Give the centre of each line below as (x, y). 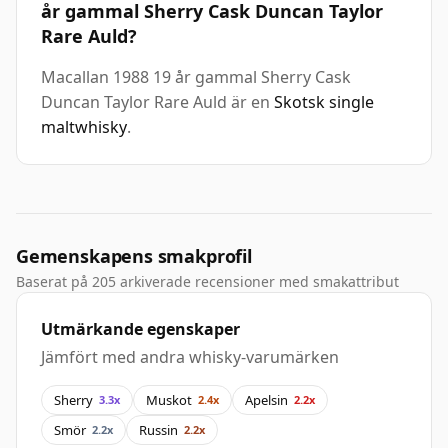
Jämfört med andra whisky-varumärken (190, 357)
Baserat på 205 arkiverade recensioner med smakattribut (207, 282)
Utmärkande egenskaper (140, 329)
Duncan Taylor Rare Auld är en (157, 102)
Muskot (169, 399)
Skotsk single (324, 102)
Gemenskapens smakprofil (134, 256)
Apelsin (266, 399)
